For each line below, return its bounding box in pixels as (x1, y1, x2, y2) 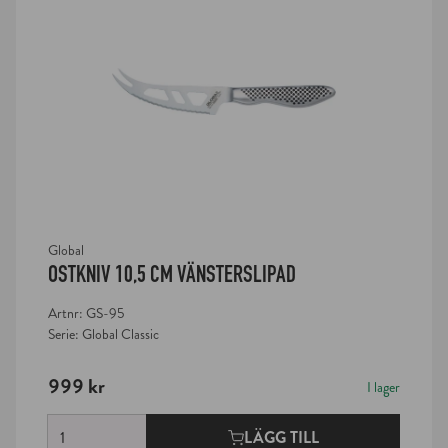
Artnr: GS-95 (48, 304, 124, 324)
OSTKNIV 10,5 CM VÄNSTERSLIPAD (48, 260, 296, 289)
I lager (367, 378, 400, 398)
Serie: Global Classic (48, 325, 159, 345)
